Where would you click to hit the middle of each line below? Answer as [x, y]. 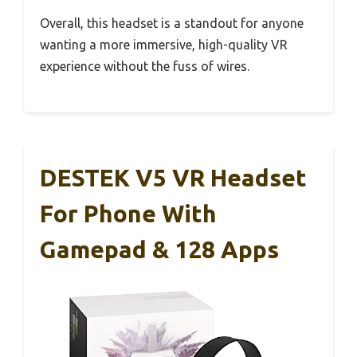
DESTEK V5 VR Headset [173, 177]
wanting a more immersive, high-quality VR [164, 44]
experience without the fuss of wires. [145, 66]
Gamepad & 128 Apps [159, 249]
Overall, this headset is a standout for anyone [172, 23]
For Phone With [128, 213]
